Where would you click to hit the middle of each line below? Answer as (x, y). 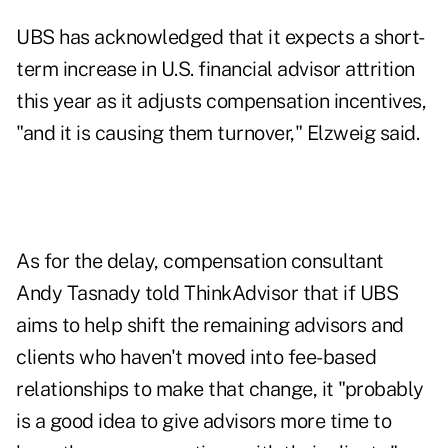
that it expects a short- (324, 37)
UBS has (55, 37)
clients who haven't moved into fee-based (196, 357)
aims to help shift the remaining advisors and (210, 325)
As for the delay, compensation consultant (200, 261)
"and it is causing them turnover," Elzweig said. (217, 133)
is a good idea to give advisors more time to (203, 421)
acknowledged (158, 37)
